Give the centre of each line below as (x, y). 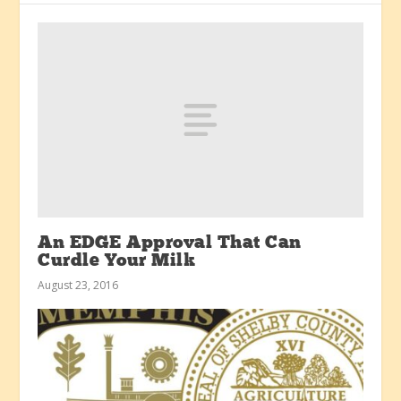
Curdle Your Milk (117, 261)
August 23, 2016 (78, 285)
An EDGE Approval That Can (170, 243)
